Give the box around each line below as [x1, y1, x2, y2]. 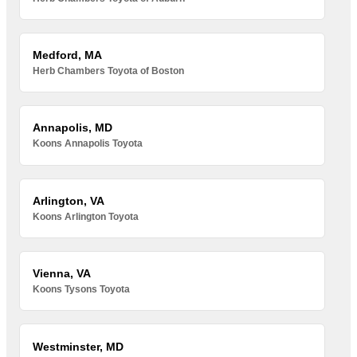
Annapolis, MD [33, 121, 113, 135]
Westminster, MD [33, 339, 124, 353]
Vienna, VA [33, 267, 92, 280]
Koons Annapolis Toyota [33, 138, 143, 150]
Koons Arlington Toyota [33, 210, 139, 222]
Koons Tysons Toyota [33, 284, 131, 296]
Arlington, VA [33, 194, 105, 207]
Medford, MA [33, 49, 103, 62]
